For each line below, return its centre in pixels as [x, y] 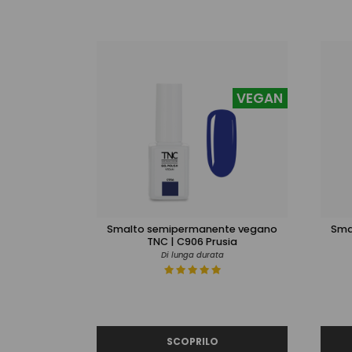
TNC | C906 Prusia [192, 241]
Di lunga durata [192, 255]
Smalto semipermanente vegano [192, 229]
